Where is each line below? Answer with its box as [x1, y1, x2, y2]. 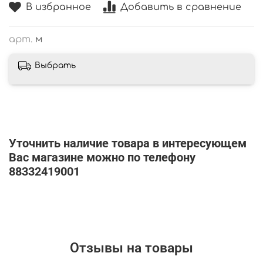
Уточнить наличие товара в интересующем [9, 136, 247, 150]
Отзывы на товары [70, 240, 193, 257]
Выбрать [35, 61, 76, 70]
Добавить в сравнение [120, 2, 241, 13]
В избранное [26, 2, 91, 13]
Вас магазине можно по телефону [9, 150, 195, 164]
